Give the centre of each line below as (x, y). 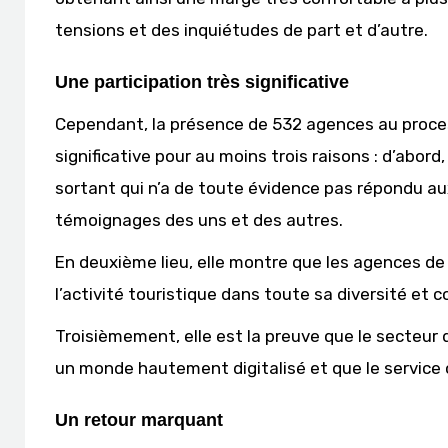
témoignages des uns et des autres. (199, 220)
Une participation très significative (202, 82)
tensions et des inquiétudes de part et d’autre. (241, 30)
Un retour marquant (139, 420)
